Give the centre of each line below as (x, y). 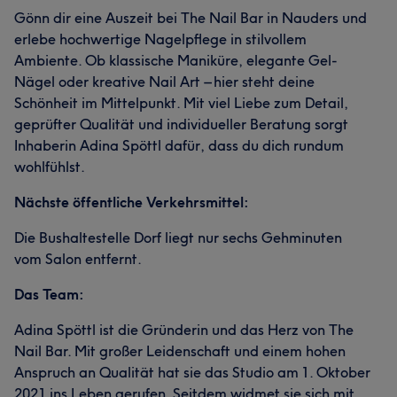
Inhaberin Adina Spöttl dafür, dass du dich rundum (179, 145)
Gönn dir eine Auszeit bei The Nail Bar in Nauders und (191, 18)
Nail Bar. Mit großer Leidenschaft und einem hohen (180, 351)
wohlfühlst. (50, 167)
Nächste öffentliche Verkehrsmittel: (132, 202)
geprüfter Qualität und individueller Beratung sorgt (181, 124)
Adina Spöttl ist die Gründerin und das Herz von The (184, 330)
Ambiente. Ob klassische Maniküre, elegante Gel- (176, 60)
